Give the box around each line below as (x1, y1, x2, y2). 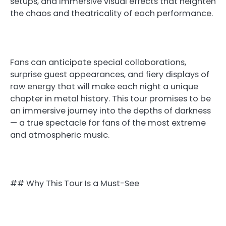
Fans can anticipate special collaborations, (10, 56, 186, 68)
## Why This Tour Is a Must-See (10, 177, 139, 189)
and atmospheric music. (10, 129, 109, 141)
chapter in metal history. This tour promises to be (10, 92, 211, 104)
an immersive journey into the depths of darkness (10, 104, 211, 117)
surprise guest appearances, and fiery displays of (10, 68, 209, 80)
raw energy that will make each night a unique (10, 80, 198, 92)
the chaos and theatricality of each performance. (10, 8, 213, 20)
